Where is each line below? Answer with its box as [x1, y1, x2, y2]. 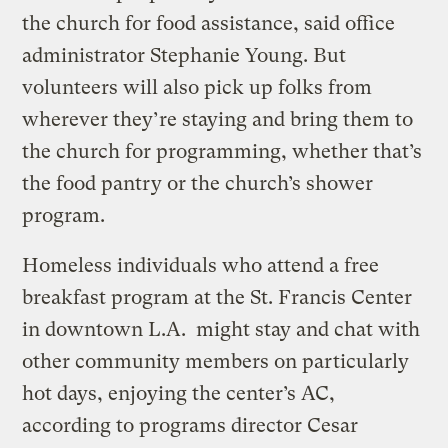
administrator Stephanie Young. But [22, 44, 347, 68]
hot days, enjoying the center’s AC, [22, 382, 336, 406]
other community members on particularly [22, 350, 410, 374]
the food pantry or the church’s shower [22, 172, 374, 196]
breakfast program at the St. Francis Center [22, 286, 413, 310]
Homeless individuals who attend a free [22, 254, 380, 278]
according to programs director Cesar [22, 414, 359, 438]
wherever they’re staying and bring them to [22, 108, 414, 132]
